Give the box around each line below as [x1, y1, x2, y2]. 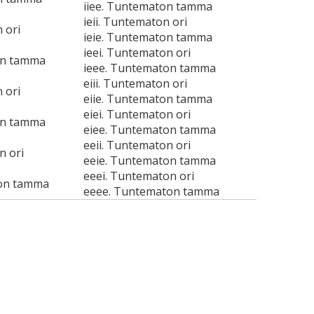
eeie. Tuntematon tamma [83, 153, 216, 168]
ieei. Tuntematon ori [83, 45, 191, 60]
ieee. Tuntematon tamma [83, 60, 216, 76]
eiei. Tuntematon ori [83, 107, 191, 122]
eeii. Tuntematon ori [83, 137, 191, 153]
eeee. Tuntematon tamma [83, 184, 219, 199]
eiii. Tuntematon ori [83, 76, 187, 91]
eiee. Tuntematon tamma [83, 122, 216, 137]
